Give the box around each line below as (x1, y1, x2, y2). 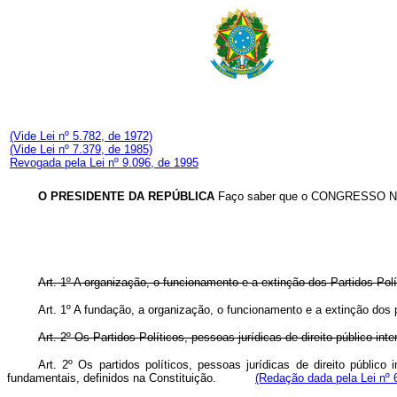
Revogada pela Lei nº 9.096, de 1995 (10, 156, 198, 170)
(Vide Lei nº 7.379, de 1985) (10, 143, 152, 157)
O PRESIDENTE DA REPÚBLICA (38, 190, 214, 204)
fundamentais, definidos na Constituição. (7, 371, 255, 385)
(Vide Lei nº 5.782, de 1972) (10, 129, 152, 144)
